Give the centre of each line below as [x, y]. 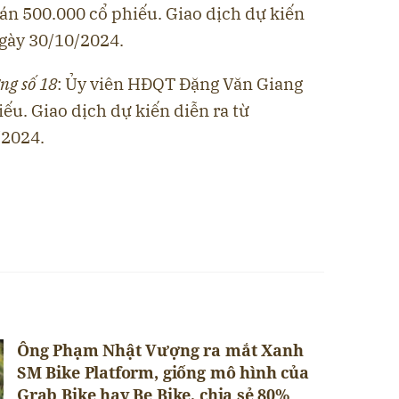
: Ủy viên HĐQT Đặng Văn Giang [180, 83]
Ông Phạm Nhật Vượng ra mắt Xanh [160, 350]
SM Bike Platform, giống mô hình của [163, 372]
